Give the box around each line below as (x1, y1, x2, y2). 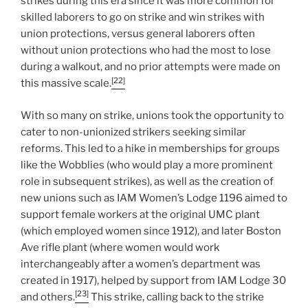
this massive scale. (21, 77, 111, 90)
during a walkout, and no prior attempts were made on (21, 60, 280, 74)
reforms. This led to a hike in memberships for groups (21, 142, 280, 155)
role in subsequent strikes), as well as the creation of (21, 175, 274, 188)
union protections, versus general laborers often (21, 27, 255, 41)
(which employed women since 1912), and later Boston (21, 224, 281, 237)
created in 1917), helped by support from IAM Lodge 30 (21, 274, 286, 287)
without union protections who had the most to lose (21, 44, 271, 57)
